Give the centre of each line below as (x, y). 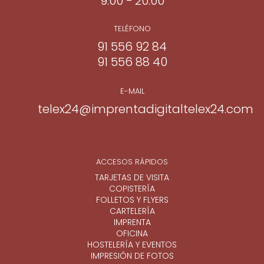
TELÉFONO (132, 29)
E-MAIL (132, 91)
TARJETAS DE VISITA (132, 178)
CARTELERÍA (132, 211)
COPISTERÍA (132, 189)
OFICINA (132, 234)
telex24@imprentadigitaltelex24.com (146, 109)
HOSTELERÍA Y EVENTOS (132, 245)
